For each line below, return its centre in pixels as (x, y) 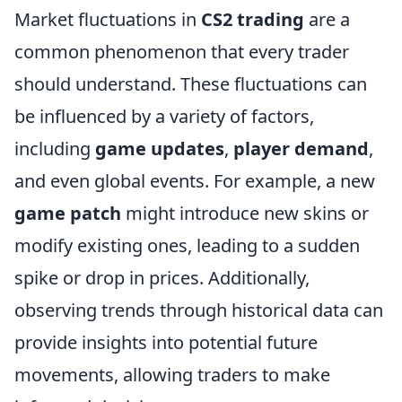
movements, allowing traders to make (172, 375)
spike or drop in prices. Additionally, (162, 278)
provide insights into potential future (166, 342)
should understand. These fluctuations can (191, 84)
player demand (301, 149)
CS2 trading (253, 19)
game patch (68, 213)
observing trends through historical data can (199, 310)
